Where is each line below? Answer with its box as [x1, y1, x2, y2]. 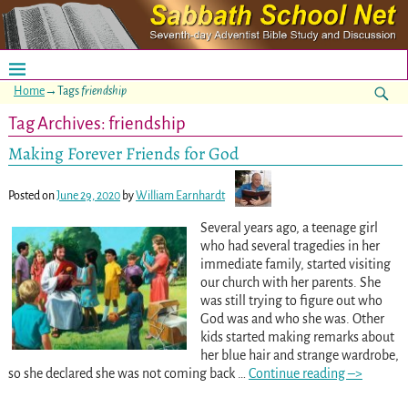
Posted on [7, 189, 56, 202]
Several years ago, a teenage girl [199, 219, 378, 235]
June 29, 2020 [56, 189, 120, 202]
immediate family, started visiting [199, 256, 391, 271]
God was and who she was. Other [199, 311, 384, 326]
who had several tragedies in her [199, 238, 380, 253]
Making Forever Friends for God [7, 140, 239, 166]
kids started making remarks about [199, 329, 394, 344]
